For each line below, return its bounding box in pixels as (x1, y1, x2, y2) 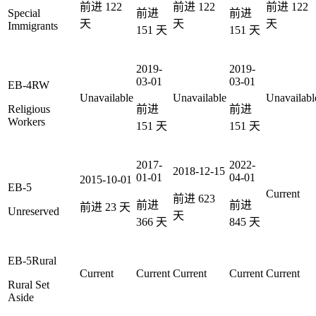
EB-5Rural (8, 254, 56, 267)
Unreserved (8, 205, 59, 217)
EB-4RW (8, 78, 49, 91)
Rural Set (8, 278, 49, 291)
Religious (8, 102, 50, 115)
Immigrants (8, 19, 58, 32)
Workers (8, 115, 45, 128)
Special (8, 6, 40, 19)
